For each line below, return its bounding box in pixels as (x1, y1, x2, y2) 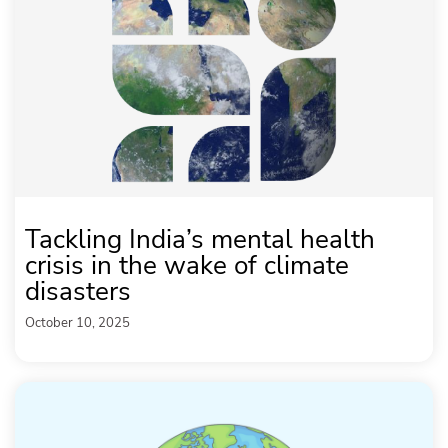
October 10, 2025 (25, 313, 130, 332)
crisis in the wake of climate (25, 247, 349, 283)
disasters (25, 273, 145, 309)
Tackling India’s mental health (25, 221, 375, 257)
